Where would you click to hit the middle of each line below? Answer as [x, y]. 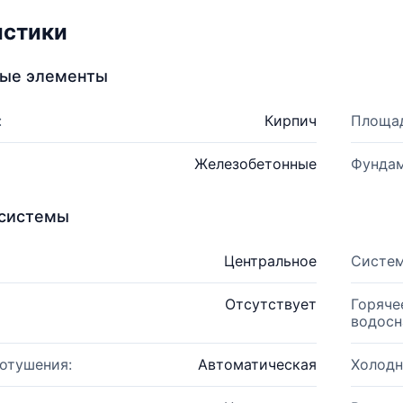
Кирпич [290, 121]
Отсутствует [270, 304]
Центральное [270, 261]
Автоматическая [257, 364]
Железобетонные [255, 164]
